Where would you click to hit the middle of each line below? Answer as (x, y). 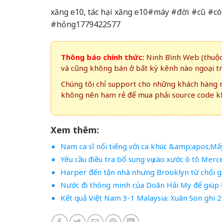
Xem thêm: (75, 130)
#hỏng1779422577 (85, 25)
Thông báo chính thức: (103, 57)
